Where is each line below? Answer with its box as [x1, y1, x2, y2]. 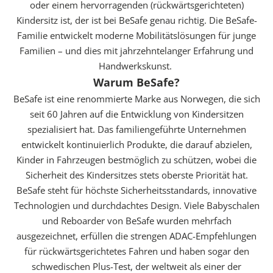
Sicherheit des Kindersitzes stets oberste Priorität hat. [25, 168, 248, 181]
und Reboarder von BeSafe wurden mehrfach [41, 214, 232, 227]
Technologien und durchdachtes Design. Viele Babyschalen [13, 199, 260, 211]
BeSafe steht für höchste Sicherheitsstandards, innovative [16, 183, 257, 196]
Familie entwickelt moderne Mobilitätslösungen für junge [17, 29, 256, 41]
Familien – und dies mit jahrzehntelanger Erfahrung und [19, 44, 253, 57]
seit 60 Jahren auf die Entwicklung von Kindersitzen [29, 107, 244, 120]
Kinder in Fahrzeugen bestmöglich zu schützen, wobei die [16, 153, 257, 166]
